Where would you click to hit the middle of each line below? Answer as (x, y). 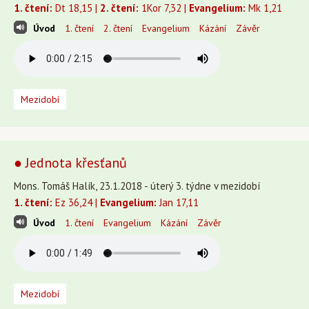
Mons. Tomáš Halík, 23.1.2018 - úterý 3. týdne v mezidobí (137, 186)
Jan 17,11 (178, 202)
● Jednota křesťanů (70, 163)
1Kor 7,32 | (164, 8)
